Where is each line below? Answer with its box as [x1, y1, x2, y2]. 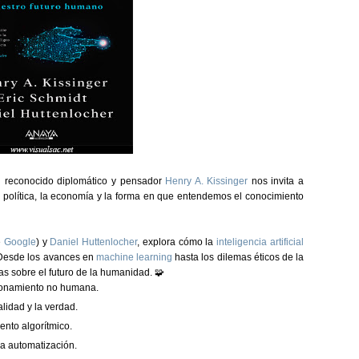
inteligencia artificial [216, 236, 305, 248]
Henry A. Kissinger [165, 175, 248, 187]
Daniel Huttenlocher [50, 236, 138, 248]
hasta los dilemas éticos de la [172, 252, 305, 263]
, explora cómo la [137, 236, 217, 248]
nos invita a [248, 175, 305, 187]
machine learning [95, 252, 173, 263]
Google [3, 236, 36, 248]
